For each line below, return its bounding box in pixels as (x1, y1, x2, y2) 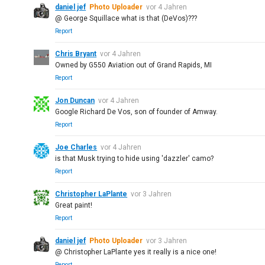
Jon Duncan (55, 96, 95, 105)
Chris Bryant (55, 50, 97, 58)
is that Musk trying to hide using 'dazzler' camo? (55, 154, 214, 163)
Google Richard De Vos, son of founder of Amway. (55, 108, 218, 116)
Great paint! (55, 201, 93, 209)
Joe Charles (55, 143, 98, 151)
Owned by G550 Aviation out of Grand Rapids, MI (55, 61, 212, 69)
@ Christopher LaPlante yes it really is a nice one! (55, 248, 217, 256)
